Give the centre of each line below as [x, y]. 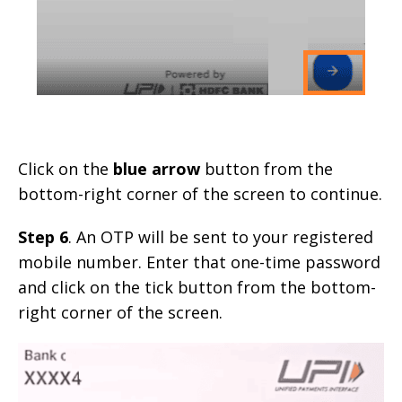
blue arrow [157, 168]
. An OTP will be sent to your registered [221, 236]
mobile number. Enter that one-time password [199, 262]
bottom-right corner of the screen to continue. [200, 193]
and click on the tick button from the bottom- [197, 287]
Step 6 [43, 236]
